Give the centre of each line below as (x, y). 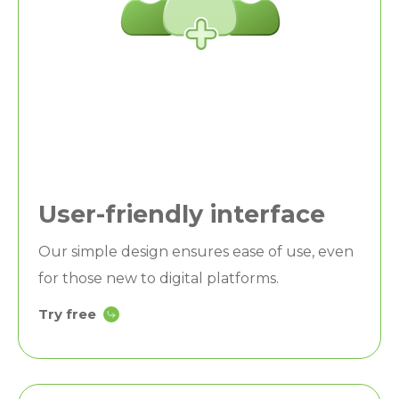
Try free (67, 313)
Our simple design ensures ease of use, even (196, 251)
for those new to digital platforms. (159, 278)
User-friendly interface (182, 214)
